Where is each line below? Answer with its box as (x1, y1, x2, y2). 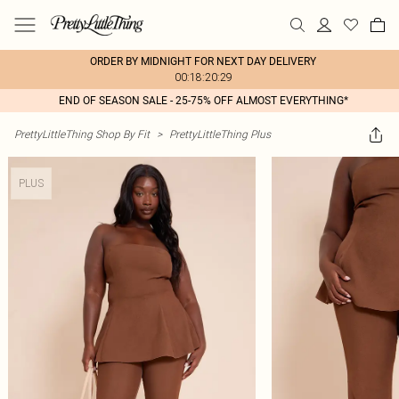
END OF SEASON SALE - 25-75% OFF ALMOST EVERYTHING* (58, 94, 348, 107)
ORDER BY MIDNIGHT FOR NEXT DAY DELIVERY (90, 55, 316, 68)
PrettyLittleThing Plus (169, 127, 271, 141)
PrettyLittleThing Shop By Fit (14, 127, 150, 141)
